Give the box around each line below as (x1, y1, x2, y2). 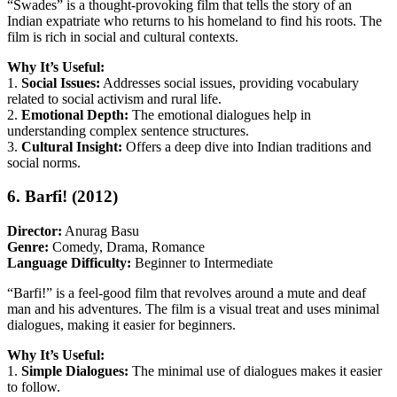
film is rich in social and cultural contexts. (7, 28, 238, 44)
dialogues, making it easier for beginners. (7, 316, 236, 332)
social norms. (7, 154, 81, 170)
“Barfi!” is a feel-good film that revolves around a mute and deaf (7, 284, 366, 300)
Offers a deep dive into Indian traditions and (122, 138, 371, 154)
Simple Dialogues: (21, 362, 128, 378)
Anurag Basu (62, 222, 139, 238)
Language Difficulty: (7, 254, 131, 270)
